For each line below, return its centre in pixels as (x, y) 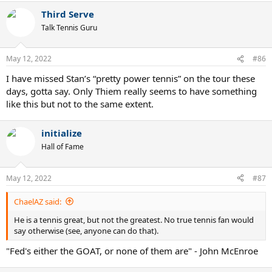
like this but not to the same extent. (80, 104)
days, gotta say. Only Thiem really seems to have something (131, 91)
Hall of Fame (63, 147)
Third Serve (68, 14)
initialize (62, 133)
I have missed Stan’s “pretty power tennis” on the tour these (131, 79)
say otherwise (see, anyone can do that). (86, 230)
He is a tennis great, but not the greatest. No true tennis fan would (134, 219)
